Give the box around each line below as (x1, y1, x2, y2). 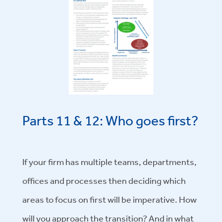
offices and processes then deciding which (22, 175, 186, 186)
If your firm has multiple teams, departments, (22, 156, 197, 167)
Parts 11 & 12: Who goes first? (22, 112, 198, 129)
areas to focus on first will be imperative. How (22, 194, 197, 205)
